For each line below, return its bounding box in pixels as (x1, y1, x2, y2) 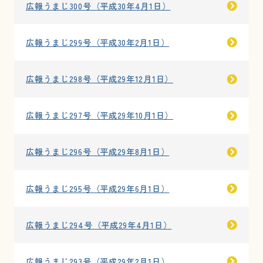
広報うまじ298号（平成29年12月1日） (26, 73, 173, 85)
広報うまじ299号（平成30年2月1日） (26, 36, 170, 48)
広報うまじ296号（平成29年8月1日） (26, 146, 170, 158)
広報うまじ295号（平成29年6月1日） (26, 182, 170, 194)
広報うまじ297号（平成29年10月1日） (26, 109, 173, 122)
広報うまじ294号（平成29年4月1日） (26, 218, 172, 231)
